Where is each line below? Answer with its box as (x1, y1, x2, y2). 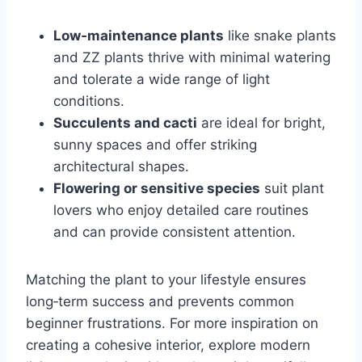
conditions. (53, 93, 124, 110)
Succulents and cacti (53, 115, 197, 132)
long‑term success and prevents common (26, 293, 294, 310)
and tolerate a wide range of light (53, 71, 270, 88)
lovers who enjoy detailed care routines (53, 202, 309, 219)
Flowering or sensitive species (53, 180, 260, 197)
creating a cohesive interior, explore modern (26, 337, 310, 354)
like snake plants (224, 27, 336, 44)
